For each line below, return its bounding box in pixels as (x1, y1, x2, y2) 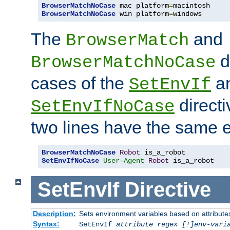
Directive (124, 178, 211, 201)
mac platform (116, 2, 169, 10)
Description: (32, 209, 76, 218)
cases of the (31, 73, 129, 93)
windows (173, 10, 202, 18)
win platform (116, 10, 169, 18)
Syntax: (32, 219, 60, 228)
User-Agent (103, 157, 144, 165)
